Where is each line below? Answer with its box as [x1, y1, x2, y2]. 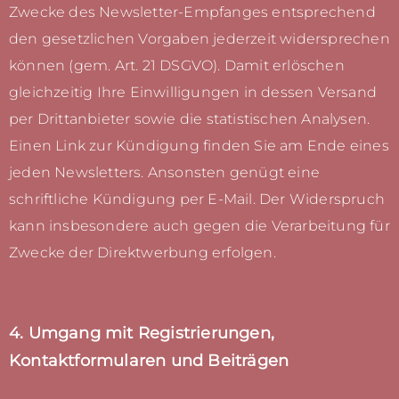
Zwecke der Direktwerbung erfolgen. [9, 244, 276, 262]
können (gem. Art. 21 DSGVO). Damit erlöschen [9, 57, 345, 75]
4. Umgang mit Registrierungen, [9, 323, 274, 343]
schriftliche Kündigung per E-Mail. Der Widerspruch [9, 191, 386, 208]
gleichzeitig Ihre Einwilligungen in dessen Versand [9, 84, 378, 102]
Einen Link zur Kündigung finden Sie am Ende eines [9, 137, 389, 155]
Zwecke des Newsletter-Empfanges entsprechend [9, 4, 376, 21]
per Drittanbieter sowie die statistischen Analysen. [9, 110, 370, 128]
